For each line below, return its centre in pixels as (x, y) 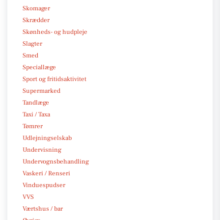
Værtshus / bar (43, 208)
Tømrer (33, 126)
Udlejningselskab (47, 138)
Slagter (32, 43)
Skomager (36, 8)
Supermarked (41, 91)
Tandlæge (36, 102)
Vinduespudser (44, 185)
